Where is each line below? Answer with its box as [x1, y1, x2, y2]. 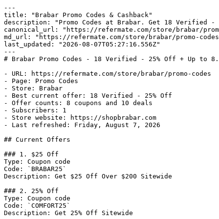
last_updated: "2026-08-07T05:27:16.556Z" [4, 41, 160, 48]
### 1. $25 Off [4, 151, 59, 158]
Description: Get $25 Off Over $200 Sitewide [4, 173, 172, 180]
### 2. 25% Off [4, 187, 59, 195]
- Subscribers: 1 [4, 107, 66, 114]
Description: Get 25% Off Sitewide [4, 209, 133, 217]
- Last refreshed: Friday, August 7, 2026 [4, 121, 160, 129]
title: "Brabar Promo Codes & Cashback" [4, 11, 153, 19]
